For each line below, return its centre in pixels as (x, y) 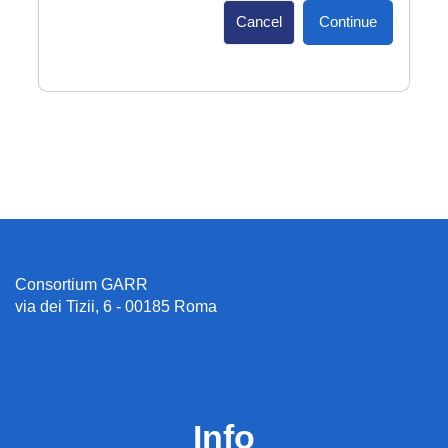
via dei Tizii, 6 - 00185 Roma (116, 306)
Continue (348, 22)
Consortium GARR (81, 284)
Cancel (259, 22)
